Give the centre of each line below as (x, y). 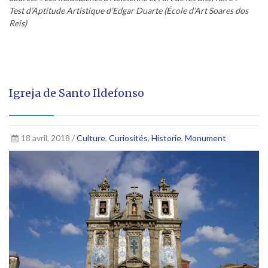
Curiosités (128, 138)
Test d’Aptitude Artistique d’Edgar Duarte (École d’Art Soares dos (129, 10)
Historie (166, 138)
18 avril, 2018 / (48, 138)
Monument (205, 138)
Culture (91, 138)
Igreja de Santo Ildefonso (77, 93)
